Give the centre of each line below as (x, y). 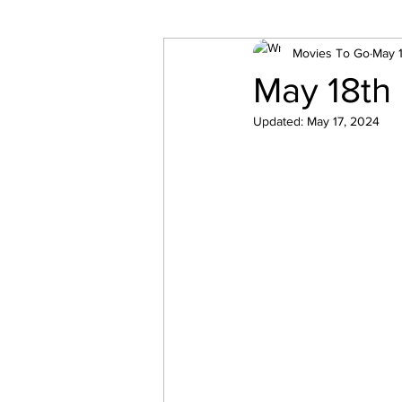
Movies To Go (331, 52)
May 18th (322, 90)
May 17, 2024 (343, 121)
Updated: (280, 121)
